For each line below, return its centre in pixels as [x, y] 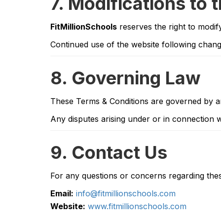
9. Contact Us [109, 152]
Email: [62, 193]
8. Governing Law [126, 78]
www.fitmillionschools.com [137, 206]
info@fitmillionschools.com [126, 193]
